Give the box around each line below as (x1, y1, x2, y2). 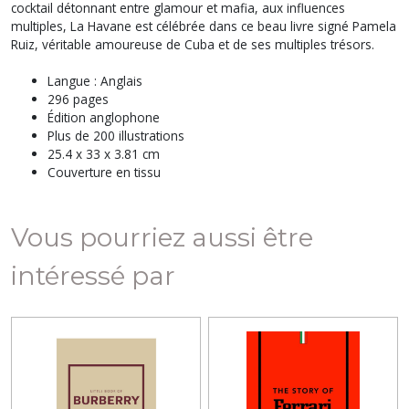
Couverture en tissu (47, 163, 161, 181)
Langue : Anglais (47, 71, 142, 89)
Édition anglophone (47, 108, 160, 126)
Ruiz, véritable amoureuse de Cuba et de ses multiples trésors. (11, 35, 374, 53)
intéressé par (11, 259, 175, 291)
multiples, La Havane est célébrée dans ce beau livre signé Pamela (11, 16, 396, 35)
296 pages (47, 89, 109, 108)
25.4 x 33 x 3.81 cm (47, 144, 160, 163)
